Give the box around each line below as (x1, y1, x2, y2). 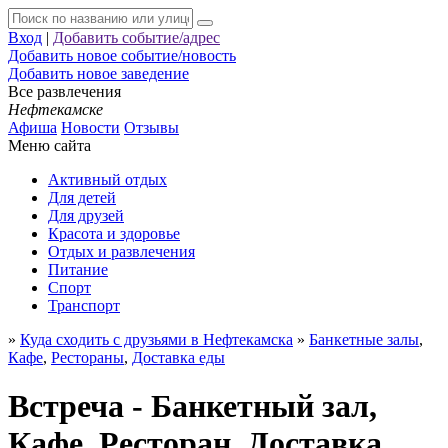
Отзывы (124, 119, 179, 136)
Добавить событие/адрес (53, 29, 220, 46)
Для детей (48, 189, 116, 206)
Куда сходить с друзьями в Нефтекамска (20, 331, 293, 348)
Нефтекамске (8, 101, 103, 118)
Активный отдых (48, 171, 167, 188)
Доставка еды (132, 349, 225, 366)
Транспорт (48, 297, 120, 314)
